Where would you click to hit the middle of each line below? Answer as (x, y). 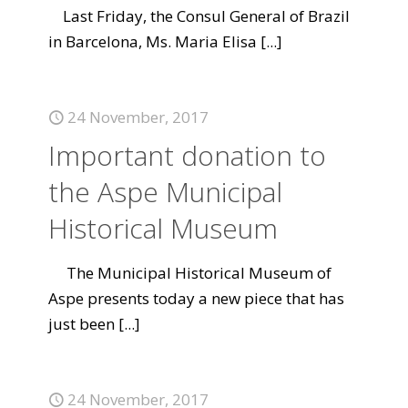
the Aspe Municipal (165, 192)
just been (82, 324)
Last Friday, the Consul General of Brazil (199, 16)
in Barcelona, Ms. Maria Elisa (153, 41)
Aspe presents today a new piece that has (196, 298)
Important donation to (187, 155)
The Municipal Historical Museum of (190, 273)
